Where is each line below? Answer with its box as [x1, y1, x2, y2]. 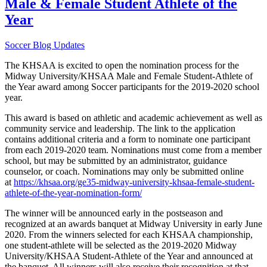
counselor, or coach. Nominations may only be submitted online [5, 166, 244, 176]
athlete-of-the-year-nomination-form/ [5, 187, 142, 198]
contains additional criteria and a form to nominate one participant [5, 133, 250, 144]
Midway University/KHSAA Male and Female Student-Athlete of [5, 70, 253, 81]
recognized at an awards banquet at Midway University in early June [5, 218, 262, 229]
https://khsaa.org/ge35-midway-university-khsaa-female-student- [14, 176, 254, 187]
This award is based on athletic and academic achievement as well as [5, 112, 262, 123]
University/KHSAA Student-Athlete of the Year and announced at [5, 250, 253, 261]
